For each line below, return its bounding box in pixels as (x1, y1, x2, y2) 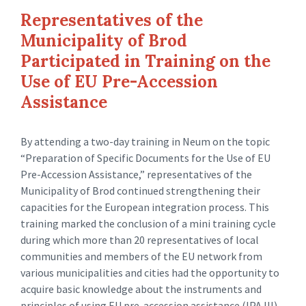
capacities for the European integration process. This (20, 200, 269, 214)
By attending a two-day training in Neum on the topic (20, 135, 270, 148)
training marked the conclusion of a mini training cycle (20, 217, 276, 230)
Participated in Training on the (20, 51, 270, 72)
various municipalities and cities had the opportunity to (20, 266, 279, 279)
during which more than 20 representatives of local (20, 233, 259, 247)
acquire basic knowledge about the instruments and (20, 282, 262, 296)
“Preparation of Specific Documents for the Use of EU (20, 151, 270, 165)
